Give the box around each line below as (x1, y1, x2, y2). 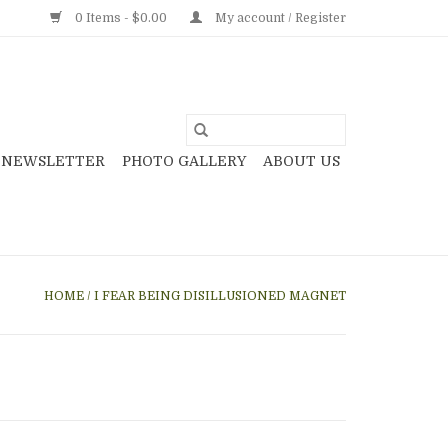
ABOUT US (263, 153, 340, 169)
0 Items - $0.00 (72, 11, 170, 25)
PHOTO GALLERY (122, 153, 246, 169)
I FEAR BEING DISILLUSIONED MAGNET (94, 289, 346, 303)
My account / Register (212, 11, 346, 25)
